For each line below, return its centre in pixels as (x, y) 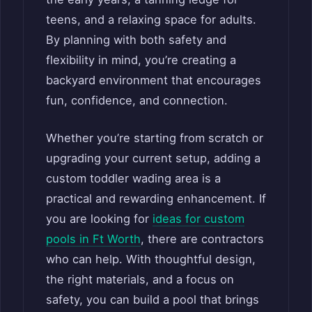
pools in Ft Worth (93, 239)
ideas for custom (198, 219)
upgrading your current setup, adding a (153, 158)
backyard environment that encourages (154, 80)
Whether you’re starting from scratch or (155, 138)
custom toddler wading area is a (133, 179)
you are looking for (99, 219)
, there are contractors (202, 239)
